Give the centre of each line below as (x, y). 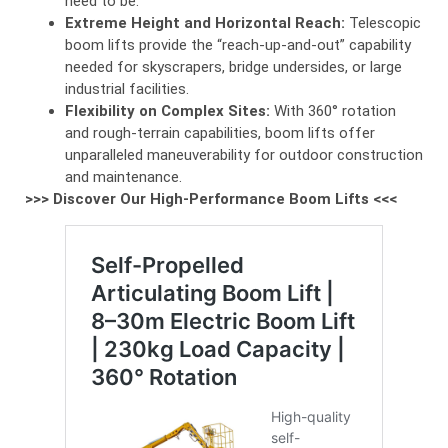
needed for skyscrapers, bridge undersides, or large (233, 66)
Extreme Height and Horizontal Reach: (205, 22)
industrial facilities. (127, 88)
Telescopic (383, 22)
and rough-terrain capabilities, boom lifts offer (220, 132)
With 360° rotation (333, 110)
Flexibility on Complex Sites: (167, 110)
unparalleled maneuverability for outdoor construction (244, 154)
